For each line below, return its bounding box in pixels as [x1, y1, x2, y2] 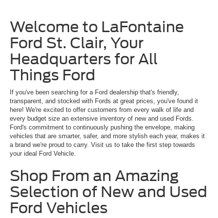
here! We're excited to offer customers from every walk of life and [10, 106, 194, 114]
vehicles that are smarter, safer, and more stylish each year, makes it [10, 132, 205, 140]
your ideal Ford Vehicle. [10, 150, 76, 158]
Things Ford [10, 66, 95, 84]
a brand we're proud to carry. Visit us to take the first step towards [10, 141, 195, 149]
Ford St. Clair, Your [10, 34, 144, 52]
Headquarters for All [10, 50, 158, 68]
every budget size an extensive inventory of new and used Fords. [10, 115, 194, 123]
